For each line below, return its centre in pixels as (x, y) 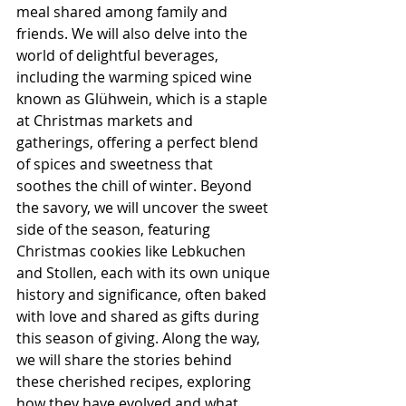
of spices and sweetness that (116, 164)
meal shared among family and (124, 12)
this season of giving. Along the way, (140, 338)
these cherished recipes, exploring (135, 382)
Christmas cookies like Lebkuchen (133, 251)
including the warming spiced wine (136, 77)
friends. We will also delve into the (134, 34)
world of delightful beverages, (119, 55)
